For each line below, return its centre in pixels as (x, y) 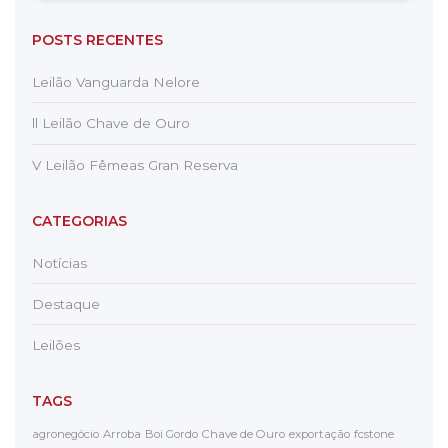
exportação (319, 433)
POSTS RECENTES (97, 40)
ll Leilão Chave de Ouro (110, 123)
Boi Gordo (171, 433)
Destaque (65, 303)
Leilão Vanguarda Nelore (115, 82)
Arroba (121, 433)
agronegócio (65, 433)
